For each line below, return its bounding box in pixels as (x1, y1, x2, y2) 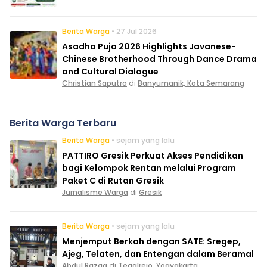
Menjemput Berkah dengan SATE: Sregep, (62, 235, 241, 247)
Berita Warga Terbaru (10, 116, 116, 130)
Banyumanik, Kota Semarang (138, 77, 244, 88)
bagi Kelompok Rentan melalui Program (62, 162, 236, 174)
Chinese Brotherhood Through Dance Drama (62, 52, 257, 65)
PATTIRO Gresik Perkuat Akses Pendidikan (62, 149, 243, 162)
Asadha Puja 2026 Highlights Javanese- (62, 40, 236, 52)
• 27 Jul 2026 (111, 26, 157, 36)
